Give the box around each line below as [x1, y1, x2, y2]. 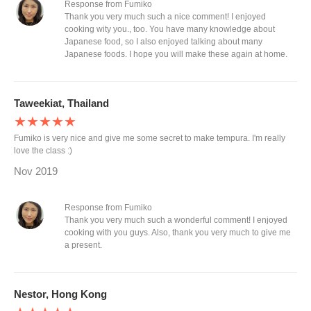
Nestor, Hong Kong [14, 288, 107, 300]
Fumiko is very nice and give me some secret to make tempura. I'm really [14, 133, 285, 143]
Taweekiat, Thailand [14, 97, 109, 109]
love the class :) [14, 146, 72, 155]
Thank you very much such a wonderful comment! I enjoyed [64, 215, 287, 225]
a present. [64, 240, 102, 250]
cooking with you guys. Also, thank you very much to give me [64, 228, 291, 237]
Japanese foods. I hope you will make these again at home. [64, 49, 287, 59]
